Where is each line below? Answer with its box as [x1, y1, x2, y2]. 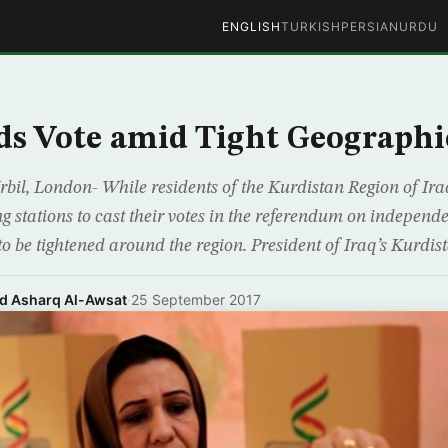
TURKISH [280, 18, 341, 34]
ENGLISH [221, 18, 281, 34]
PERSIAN [340, 18, 399, 34]
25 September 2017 [131, 291, 261, 308]
